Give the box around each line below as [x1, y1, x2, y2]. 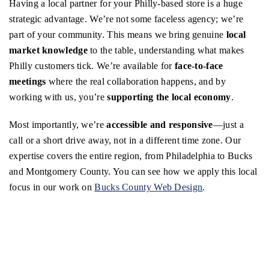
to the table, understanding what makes [87, 45, 244, 56]
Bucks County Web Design [94, 182, 203, 193]
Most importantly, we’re [9, 119, 107, 130]
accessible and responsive [106, 119, 213, 130]
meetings [9, 76, 46, 87]
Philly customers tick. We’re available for [9, 61, 175, 71]
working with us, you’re [9, 92, 107, 103]
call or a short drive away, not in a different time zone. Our [9, 135, 241, 146]
